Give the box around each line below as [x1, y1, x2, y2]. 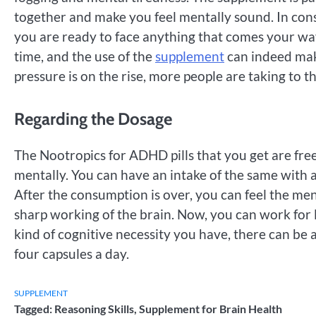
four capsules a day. [14, 245, 132, 262]
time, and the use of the [14, 48, 155, 65]
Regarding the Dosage [14, 108, 176, 129]
